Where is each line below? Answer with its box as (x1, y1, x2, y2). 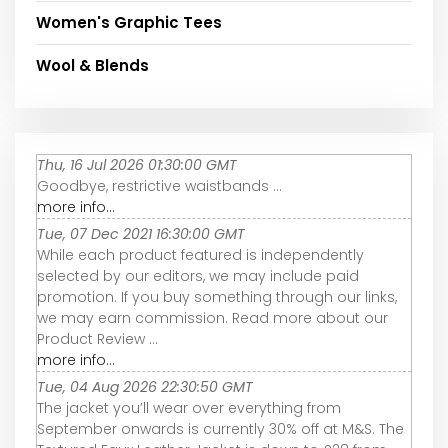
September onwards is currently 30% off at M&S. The (37, 418, 404, 439)
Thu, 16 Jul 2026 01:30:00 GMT (37, 154, 237, 175)
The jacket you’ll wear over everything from (37, 397, 341, 418)
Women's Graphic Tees (36, 11, 222, 33)
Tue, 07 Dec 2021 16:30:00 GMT (37, 223, 245, 244)
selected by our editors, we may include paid (37, 265, 359, 286)
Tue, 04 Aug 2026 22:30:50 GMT (37, 376, 253, 397)
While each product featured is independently (37, 244, 364, 265)
